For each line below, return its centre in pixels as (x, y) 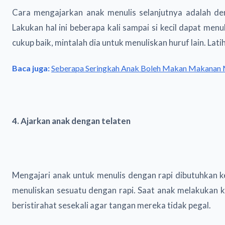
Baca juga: (31, 68)
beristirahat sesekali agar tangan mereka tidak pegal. (111, 205)
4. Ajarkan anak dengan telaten (71, 121)
